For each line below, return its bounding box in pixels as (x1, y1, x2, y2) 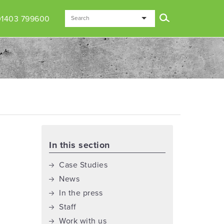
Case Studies (59, 160, 108, 170)
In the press (59, 188, 103, 198)
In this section (49, 139, 110, 150)
